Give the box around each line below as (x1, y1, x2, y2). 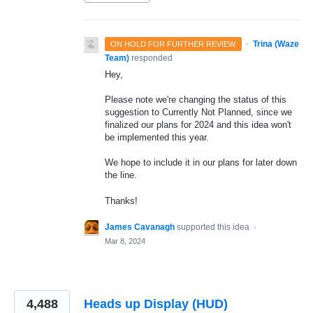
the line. (105, 170, 137, 181)
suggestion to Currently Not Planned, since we (105, 107, 292, 118)
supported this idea (177, 221, 252, 232)
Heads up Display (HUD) (84, 296, 228, 311)
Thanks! (105, 195, 138, 206)
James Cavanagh (105, 221, 175, 232)
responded (131, 53, 173, 63)
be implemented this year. (105, 132, 209, 143)
